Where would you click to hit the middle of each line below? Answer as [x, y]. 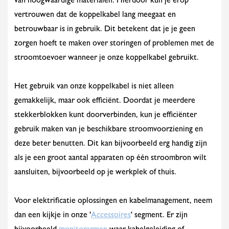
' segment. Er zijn [159, 216]
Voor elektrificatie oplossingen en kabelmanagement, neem [113, 201]
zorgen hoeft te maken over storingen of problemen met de [114, 44]
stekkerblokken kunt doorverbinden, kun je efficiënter [106, 116]
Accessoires [111, 216]
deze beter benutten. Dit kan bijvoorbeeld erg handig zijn [111, 144]
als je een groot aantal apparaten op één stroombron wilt [110, 158]
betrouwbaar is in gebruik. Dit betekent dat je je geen [105, 30]
